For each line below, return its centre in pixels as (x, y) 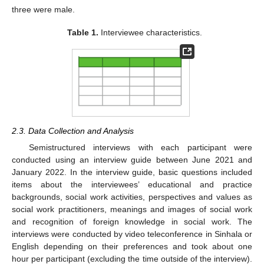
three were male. (43, 10)
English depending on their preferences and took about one (132, 246)
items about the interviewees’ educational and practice (132, 184)
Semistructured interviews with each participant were (140, 147)
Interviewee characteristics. (150, 32)
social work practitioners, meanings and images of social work (132, 209)
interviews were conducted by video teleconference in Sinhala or (132, 234)
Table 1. (82, 32)
